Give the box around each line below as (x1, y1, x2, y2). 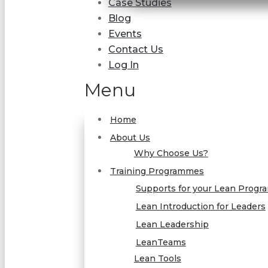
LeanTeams (135, 237, 186, 248)
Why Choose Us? (133, 148, 208, 159)
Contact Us (108, 44, 163, 55)
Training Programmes (109, 166, 204, 176)
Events (108, 28, 142, 39)
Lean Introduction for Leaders (135, 201, 266, 212)
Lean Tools (133, 253, 181, 264)
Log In (108, 59, 139, 71)
